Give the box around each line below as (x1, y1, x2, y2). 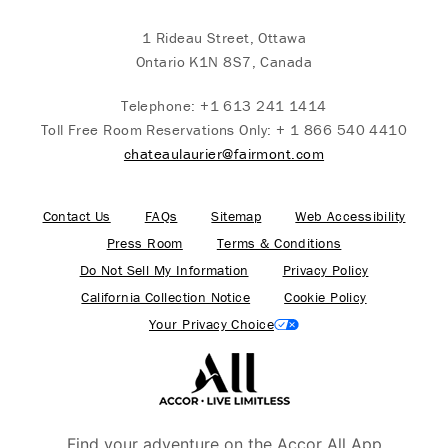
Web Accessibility (295, 207, 406, 225)
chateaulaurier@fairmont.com (123, 144, 325, 163)
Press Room (106, 234, 183, 252)
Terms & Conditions (216, 234, 342, 252)
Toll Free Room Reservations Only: (40, 120, 277, 139)
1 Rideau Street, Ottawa (141, 28, 307, 47)
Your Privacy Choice (149, 315, 274, 333)
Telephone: (121, 96, 201, 115)
